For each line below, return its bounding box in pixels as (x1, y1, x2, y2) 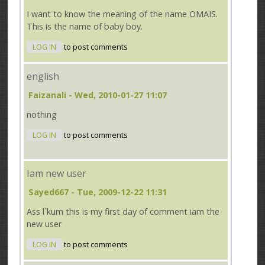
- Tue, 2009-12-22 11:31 (69, 186, 167, 198)
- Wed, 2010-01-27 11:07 (66, 89, 167, 101)
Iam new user (27, 167, 87, 180)
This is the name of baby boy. (27, 21, 143, 33)
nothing (27, 109, 57, 121)
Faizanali (28, 89, 67, 101)
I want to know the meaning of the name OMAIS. (27, 8, 218, 20)
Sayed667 (28, 186, 69, 198)
